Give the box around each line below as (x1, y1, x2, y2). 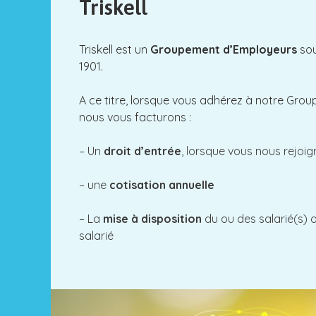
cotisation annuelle (109, 177, 214, 192)
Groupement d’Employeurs (150, 42, 297, 56)
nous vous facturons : (79, 109, 191, 124)
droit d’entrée (104, 143, 181, 158)
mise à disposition (103, 211, 202, 226)
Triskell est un (79, 42, 150, 56)
